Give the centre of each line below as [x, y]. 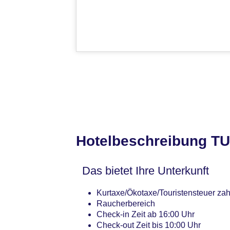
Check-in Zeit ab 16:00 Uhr [146, 215]
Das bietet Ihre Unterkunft [146, 171]
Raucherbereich [126, 204]
